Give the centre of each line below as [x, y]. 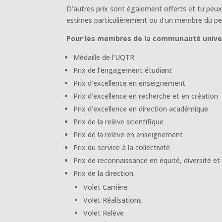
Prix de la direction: [104, 173]
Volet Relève [104, 213]
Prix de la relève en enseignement [128, 134]
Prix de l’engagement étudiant [123, 70]
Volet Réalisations [113, 200]
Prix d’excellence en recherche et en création [146, 96]
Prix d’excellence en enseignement [130, 83]
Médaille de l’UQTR [104, 57]
